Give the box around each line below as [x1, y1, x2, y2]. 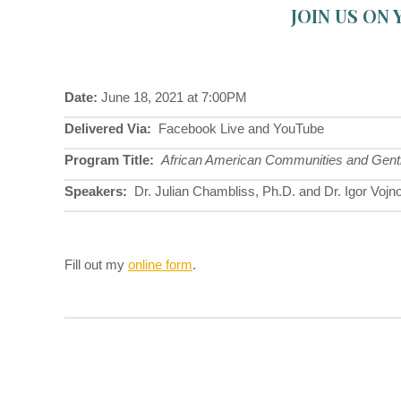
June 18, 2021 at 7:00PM [98, 90, 247, 105]
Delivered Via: [64, 121, 151, 136]
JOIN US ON [290, 4, 393, 28]
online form [128, 257, 192, 272]
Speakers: [64, 183, 127, 199]
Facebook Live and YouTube [151, 121, 324, 136]
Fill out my [64, 257, 128, 272]
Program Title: [64, 152, 154, 167]
